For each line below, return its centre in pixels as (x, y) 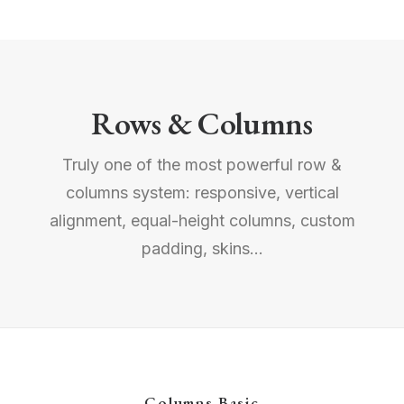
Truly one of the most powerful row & (202, 165)
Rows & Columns (202, 123)
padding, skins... (202, 248)
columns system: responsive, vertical (202, 193)
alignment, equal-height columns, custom (202, 220)
